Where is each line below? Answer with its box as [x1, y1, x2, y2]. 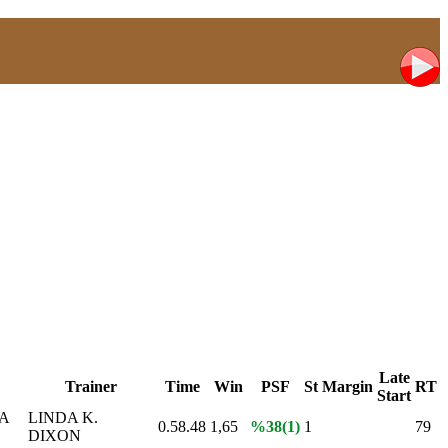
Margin [322, 377, 373, 395]
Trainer [65, 377, 117, 395]
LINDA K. [28, 408, 98, 426]
